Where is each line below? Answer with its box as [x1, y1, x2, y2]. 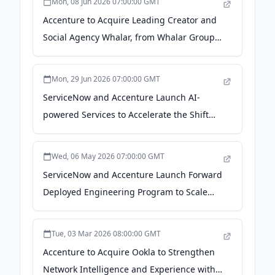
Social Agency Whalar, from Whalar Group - [43, 31, 220, 43]
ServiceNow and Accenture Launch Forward [43, 169, 222, 180]
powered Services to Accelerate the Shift [43, 109, 209, 120]
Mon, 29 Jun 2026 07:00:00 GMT [52, 74, 160, 84]
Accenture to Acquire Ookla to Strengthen [43, 246, 215, 258]
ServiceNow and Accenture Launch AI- [43, 91, 200, 103]
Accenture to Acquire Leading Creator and [43, 14, 217, 26]
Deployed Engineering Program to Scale [43, 186, 207, 198]
